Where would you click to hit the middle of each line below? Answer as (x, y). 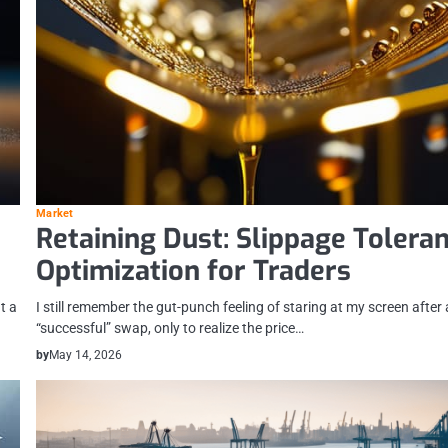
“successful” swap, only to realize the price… (170, 328)
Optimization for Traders (194, 271)
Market (54, 214)
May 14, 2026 (86, 355)
